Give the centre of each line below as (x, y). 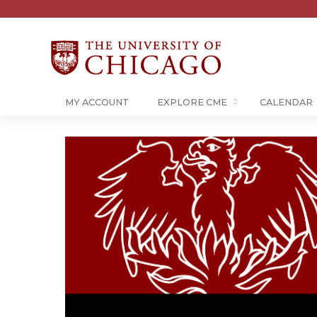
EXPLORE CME (192, 102)
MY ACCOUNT (97, 102)
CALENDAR (286, 102)
